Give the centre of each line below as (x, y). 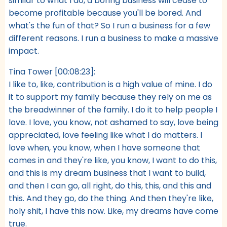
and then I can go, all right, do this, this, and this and (110, 185)
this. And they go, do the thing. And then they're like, (111, 198)
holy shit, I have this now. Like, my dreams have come (113, 211)
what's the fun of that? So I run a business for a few (109, 25)
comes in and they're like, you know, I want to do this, (113, 160)
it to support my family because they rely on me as (110, 97)
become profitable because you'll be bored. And (105, 13)
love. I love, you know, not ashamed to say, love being (113, 122)
